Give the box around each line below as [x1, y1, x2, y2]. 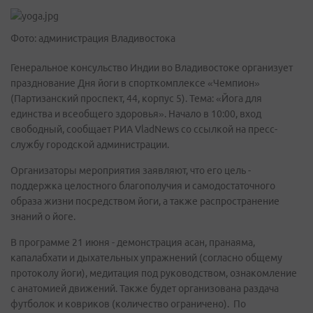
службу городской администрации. [10, 139, 169, 150]
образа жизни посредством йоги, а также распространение [10, 196, 279, 207]
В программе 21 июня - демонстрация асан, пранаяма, [10, 237, 255, 248]
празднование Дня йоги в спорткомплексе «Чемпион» [10, 78, 260, 89]
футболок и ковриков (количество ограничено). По [10, 298, 246, 310]
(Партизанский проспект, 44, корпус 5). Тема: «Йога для [10, 93, 262, 104]
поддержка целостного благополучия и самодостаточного [10, 180, 275, 191]
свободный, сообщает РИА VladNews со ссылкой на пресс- [10, 124, 277, 135]
